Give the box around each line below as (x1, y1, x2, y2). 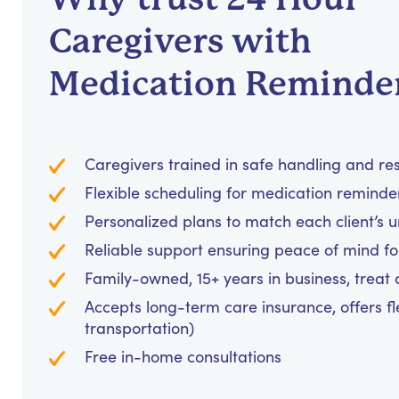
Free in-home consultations (85, 346, 281, 368)
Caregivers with (49, 21, 312, 61)
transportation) (85, 317, 194, 339)
